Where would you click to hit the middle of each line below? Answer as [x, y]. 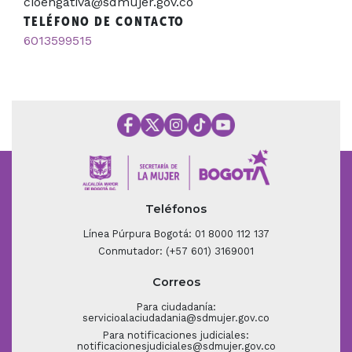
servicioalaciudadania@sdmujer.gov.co [176, 318]
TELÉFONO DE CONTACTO [104, 21]
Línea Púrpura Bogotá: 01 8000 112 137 [176, 234]
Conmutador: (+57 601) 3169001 [176, 251]
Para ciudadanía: [176, 307]
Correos [176, 282]
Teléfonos [176, 209]
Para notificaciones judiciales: [176, 335]
